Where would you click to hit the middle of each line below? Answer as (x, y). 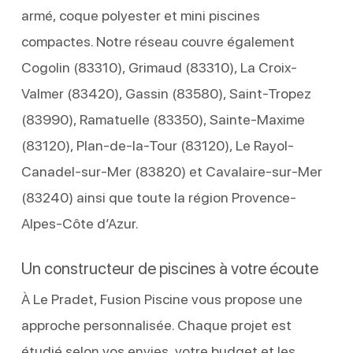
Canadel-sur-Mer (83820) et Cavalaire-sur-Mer (171, 171)
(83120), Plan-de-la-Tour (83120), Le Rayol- (157, 145)
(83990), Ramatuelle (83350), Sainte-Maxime (163, 119)
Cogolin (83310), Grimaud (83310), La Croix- (159, 67)
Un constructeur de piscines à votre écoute (169, 268)
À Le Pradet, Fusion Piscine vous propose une (162, 299)
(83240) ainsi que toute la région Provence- (158, 197)
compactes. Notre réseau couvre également (158, 41)
